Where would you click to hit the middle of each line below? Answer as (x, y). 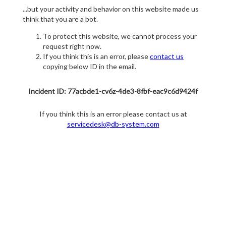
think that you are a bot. (60, 19)
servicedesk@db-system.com (113, 124)
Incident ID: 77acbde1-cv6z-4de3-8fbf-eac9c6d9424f (113, 91)
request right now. (72, 46)
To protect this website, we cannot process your (120, 36)
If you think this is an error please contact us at (113, 114)
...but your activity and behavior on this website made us (111, 9)
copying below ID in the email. (90, 67)
